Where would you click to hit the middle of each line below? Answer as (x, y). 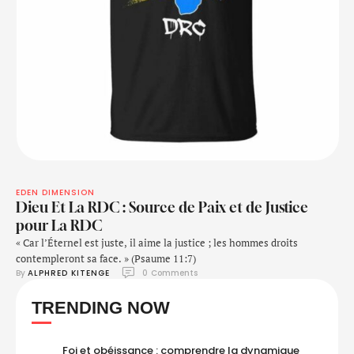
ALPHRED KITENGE (69, 273)
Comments (174, 273)
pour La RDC (59, 225)
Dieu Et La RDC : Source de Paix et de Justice (162, 207)
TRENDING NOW (101, 308)
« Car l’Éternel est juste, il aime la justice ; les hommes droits (157, 243)
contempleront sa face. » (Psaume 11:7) (106, 258)
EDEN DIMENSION (55, 192)
